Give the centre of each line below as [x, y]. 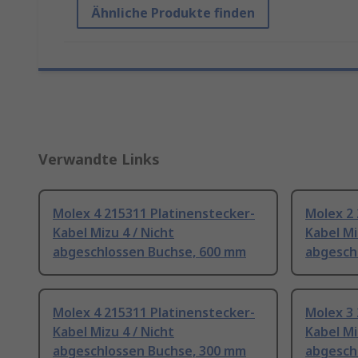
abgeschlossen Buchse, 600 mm [149, 252]
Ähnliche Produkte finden [173, 13]
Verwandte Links [99, 159]
